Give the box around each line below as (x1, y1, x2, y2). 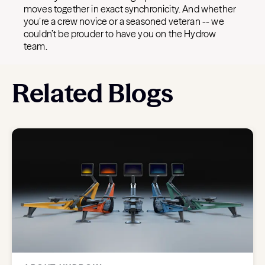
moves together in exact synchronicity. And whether (24, 3, 237, 15)
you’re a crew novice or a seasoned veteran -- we (24, 15, 224, 27)
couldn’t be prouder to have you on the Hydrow (24, 28, 216, 40)
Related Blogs (12, 77, 173, 109)
